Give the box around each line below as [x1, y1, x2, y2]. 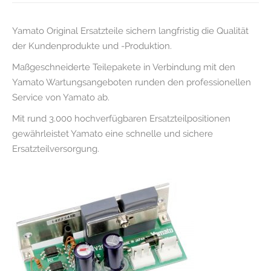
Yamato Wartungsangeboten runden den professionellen [12, 77, 251, 88]
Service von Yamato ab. [12, 92, 109, 103]
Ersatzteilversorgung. [12, 143, 99, 154]
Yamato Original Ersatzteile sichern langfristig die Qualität [12, 25, 249, 36]
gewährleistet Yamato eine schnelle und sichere [12, 128, 213, 139]
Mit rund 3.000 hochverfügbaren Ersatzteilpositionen [12, 113, 230, 124]
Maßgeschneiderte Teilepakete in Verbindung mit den [12, 62, 235, 73]
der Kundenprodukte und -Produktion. [12, 41, 172, 51]
